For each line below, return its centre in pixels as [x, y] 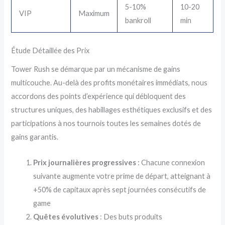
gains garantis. [35, 137]
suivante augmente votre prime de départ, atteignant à [122, 176]
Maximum [94, 14]
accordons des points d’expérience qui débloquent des [99, 96]
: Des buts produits [131, 216]
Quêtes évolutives [66, 216]
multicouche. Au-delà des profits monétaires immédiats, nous [109, 83]
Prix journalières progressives [85, 162]
